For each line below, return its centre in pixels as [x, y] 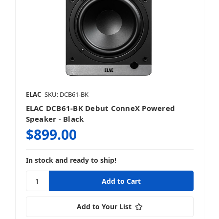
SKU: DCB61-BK [66, 95]
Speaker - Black [55, 119]
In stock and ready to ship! [71, 160]
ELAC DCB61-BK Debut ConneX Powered [100, 108]
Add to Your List [104, 207]
